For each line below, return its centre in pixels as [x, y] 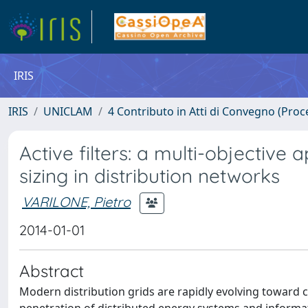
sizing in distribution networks [150, 176]
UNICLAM [68, 111]
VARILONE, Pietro [76, 201]
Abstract [52, 271]
